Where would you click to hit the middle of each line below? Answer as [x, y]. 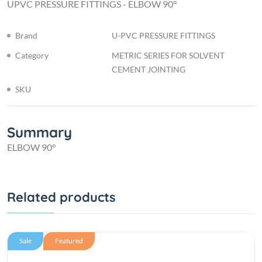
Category [32, 56]
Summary [39, 132]
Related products [61, 197]
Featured [69, 241]
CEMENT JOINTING [149, 70]
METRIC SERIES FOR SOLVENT [168, 56]
